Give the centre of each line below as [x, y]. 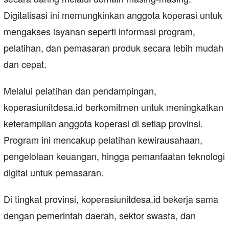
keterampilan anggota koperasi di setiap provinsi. [103, 123]
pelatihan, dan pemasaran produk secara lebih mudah [113, 47]
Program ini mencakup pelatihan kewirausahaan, [103, 139]
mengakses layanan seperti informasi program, [99, 31]
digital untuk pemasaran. [54, 172]
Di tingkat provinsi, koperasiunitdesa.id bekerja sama [111, 199]
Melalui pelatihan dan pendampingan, [80, 90]
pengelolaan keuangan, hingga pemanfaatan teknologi [114, 156]
